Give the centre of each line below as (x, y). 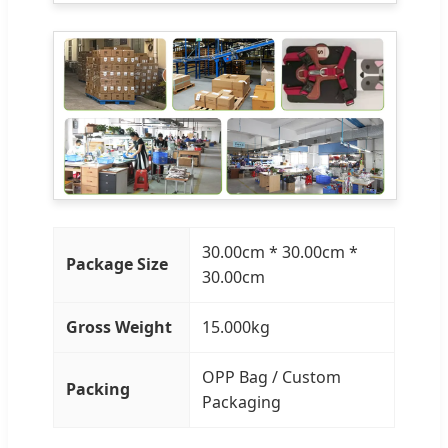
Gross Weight (119, 326)
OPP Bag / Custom (271, 376)
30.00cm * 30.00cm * (280, 251)
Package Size (117, 263)
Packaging (241, 401)
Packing (98, 388)
